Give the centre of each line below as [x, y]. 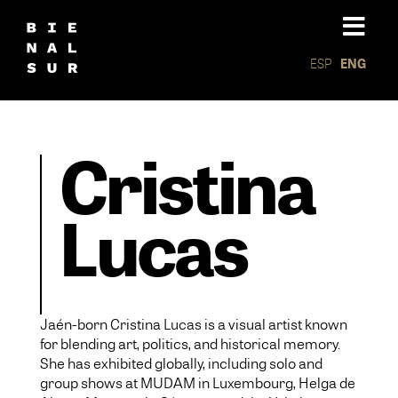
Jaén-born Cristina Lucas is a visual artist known [193, 324]
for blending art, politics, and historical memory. [190, 343]
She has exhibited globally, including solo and [181, 363]
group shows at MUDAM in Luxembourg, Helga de [197, 382]
